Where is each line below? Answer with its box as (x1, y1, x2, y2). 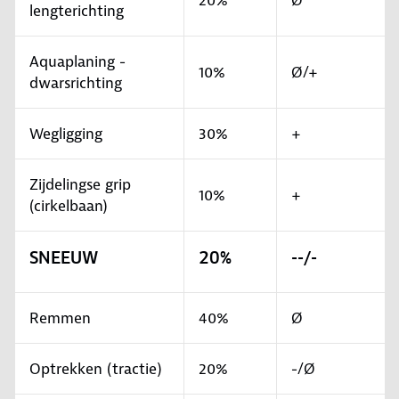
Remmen (29, 308, 91, 329)
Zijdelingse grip (29, 175, 131, 195)
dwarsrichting (29, 73, 122, 94)
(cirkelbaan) (29, 196, 108, 216)
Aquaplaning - (29, 52, 126, 72)
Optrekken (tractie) (29, 359, 162, 379)
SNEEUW (29, 248, 98, 269)
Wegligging (29, 124, 102, 144)
